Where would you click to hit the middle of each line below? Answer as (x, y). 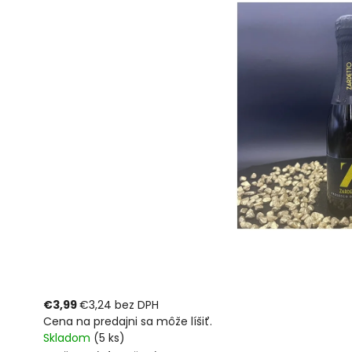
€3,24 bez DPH (119, 305)
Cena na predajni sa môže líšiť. (128, 321)
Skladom (68, 338)
